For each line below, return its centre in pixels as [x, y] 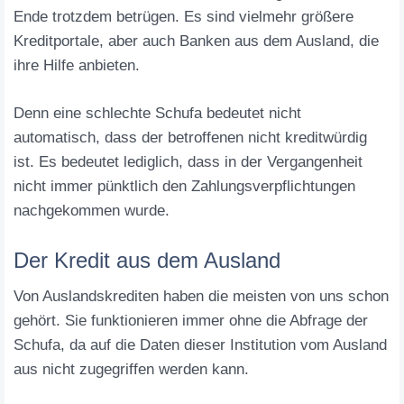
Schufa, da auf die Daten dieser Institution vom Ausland [200, 345]
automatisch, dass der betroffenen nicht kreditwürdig [190, 138]
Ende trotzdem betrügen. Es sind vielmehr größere [184, 17]
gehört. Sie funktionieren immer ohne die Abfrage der [191, 321]
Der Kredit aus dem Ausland [147, 260]
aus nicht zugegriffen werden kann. [131, 369]
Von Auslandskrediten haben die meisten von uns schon [201, 296]
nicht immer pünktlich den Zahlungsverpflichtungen [184, 186]
